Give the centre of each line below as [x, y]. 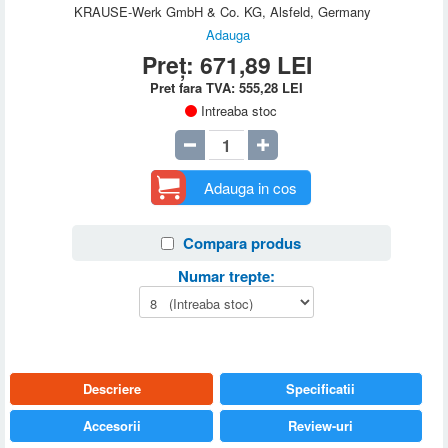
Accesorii [111, 426]
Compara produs [242, 243]
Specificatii [321, 389]
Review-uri [321, 426]
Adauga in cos [250, 188]
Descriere [111, 389]
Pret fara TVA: [195, 88]
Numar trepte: [227, 276]
